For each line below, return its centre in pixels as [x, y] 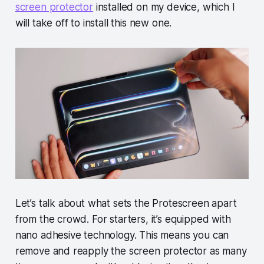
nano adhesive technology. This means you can [122, 235]
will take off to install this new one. [93, 23]
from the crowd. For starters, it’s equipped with [123, 220]
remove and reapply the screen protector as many [131, 251]
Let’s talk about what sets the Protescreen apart [126, 204]
